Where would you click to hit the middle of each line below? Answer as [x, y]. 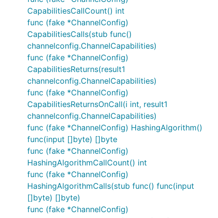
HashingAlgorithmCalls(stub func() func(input [111, 186]
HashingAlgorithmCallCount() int [87, 163]
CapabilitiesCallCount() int [76, 11]
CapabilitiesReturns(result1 [76, 69]
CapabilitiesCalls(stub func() [80, 34]
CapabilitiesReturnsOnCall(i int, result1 [97, 104]
